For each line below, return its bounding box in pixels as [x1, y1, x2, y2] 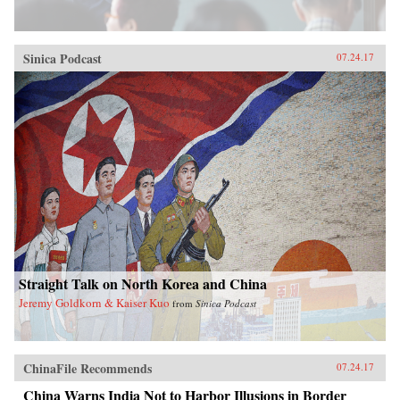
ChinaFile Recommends [23, 358, 152, 378]
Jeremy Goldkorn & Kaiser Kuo [19, 294, 170, 311]
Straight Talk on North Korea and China [19, 272, 267, 294]
